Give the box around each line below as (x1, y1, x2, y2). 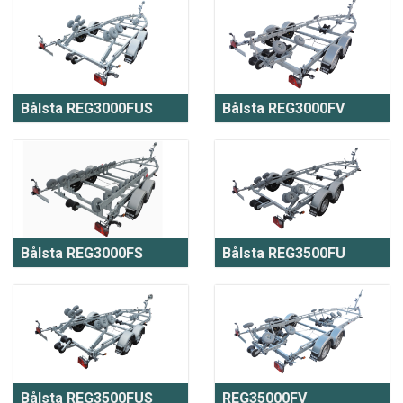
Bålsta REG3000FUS (21, 99, 153, 117)
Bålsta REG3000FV (222, 99, 345, 117)
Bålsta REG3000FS (21, 244, 143, 262)
